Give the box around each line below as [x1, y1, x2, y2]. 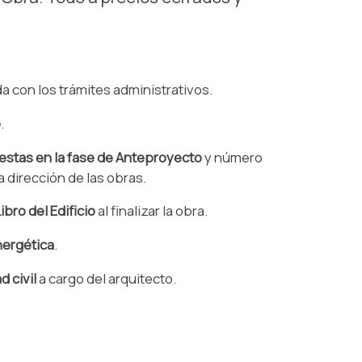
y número [201, 147, 263, 166]
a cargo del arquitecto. [36, 268, 176, 288]
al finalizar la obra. [95, 201, 208, 221]
